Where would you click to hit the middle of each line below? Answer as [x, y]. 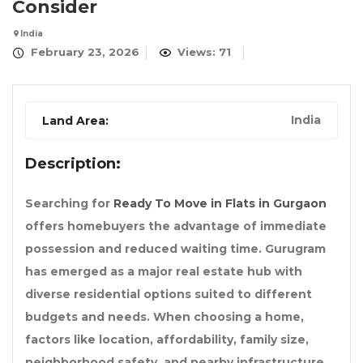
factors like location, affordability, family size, [167, 340]
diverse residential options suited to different [169, 295]
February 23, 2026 [83, 52]
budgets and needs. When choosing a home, [164, 317]
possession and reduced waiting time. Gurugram [175, 249]
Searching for [69, 204]
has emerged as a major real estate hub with [164, 272]
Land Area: [75, 121]
